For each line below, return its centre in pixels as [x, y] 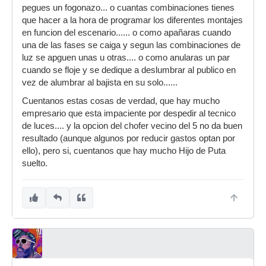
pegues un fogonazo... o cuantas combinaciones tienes [128, 8]
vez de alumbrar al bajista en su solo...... [100, 83]
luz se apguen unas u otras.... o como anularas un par [126, 58]
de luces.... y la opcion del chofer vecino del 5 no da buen [132, 126]
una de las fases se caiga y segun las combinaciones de [131, 45]
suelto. [35, 163]
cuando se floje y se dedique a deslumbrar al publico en [129, 70]
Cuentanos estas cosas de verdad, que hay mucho [121, 101]
